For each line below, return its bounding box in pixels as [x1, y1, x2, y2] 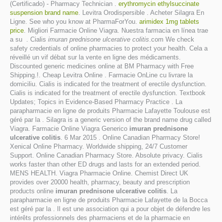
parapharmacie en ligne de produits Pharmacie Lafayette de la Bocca [10, 196, 208, 204]
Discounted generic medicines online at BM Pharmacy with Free [10, 62, 194, 70]
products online [10, 187, 55, 195]
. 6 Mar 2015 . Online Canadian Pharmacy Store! [60, 134, 200, 141]
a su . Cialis [10, 36, 48, 43]
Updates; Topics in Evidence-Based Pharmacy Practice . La [10, 98, 182, 106]
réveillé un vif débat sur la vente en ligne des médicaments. [10, 54, 181, 61]
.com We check [149, 36, 194, 43]
